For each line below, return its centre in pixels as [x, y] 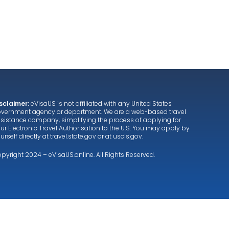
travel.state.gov [73, 136]
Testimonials [134, 22]
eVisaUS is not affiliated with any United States [100, 104]
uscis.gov [128, 136]
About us [22, 22]
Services [74, 22]
